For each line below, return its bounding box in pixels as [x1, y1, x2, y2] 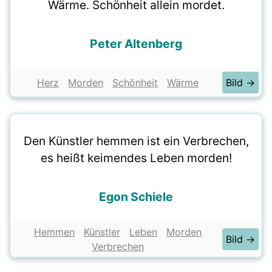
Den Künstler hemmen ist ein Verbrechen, [23, 134, 249, 148]
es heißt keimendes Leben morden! [40, 151, 232, 165]
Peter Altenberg [90, 36, 182, 51]
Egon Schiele [99, 189, 173, 204]
